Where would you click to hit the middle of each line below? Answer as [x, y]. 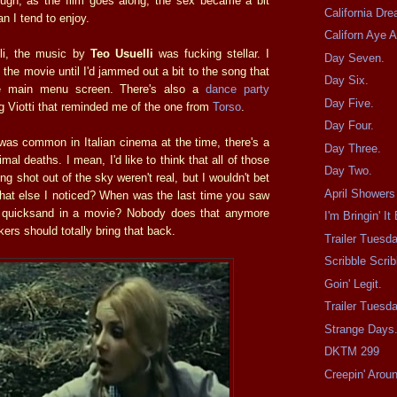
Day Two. [349, 171]
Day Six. [347, 81]
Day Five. [350, 103]
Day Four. [350, 126]
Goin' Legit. [354, 284]
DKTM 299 [352, 352]
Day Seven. [355, 58]
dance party [238, 90]
